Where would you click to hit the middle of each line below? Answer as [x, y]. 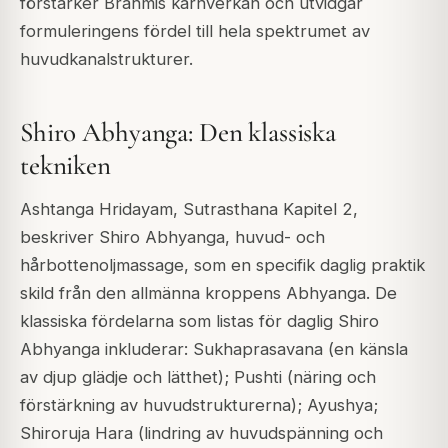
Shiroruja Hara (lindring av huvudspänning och [201, 433]
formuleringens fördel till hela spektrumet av [195, 30]
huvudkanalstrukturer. [106, 58]
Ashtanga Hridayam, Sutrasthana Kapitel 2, [189, 209]
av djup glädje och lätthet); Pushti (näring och [198, 377]
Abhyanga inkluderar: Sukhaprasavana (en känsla [214, 349]
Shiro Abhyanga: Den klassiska [178, 132]
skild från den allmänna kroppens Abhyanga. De [208, 293]
